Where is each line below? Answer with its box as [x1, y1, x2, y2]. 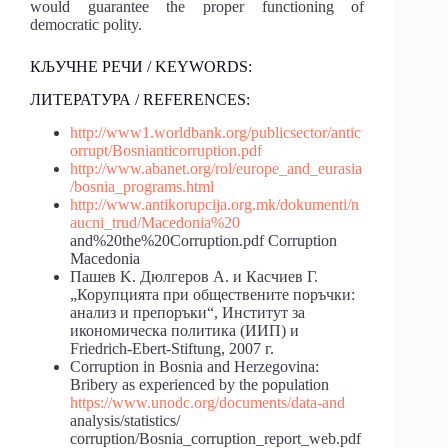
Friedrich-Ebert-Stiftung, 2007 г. [70, 339, 274, 357]
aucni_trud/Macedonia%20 [70, 213, 240, 231]
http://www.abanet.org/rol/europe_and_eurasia [70, 159, 362, 177]
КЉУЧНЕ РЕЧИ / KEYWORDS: [30, 58, 252, 76]
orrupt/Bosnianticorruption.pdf [70, 141, 262, 159]
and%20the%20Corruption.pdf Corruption [70, 231, 337, 249]
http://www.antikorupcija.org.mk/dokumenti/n [70, 195, 359, 213]
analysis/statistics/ [70, 411, 180, 429]
